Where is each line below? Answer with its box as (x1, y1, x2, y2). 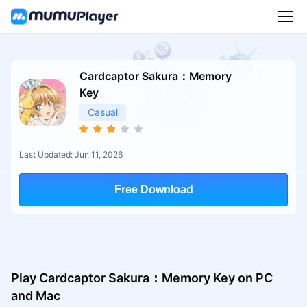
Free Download (114, 183, 193, 195)
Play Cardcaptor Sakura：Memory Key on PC (10, 270, 273, 285)
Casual (87, 106, 118, 118)
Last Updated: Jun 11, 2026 (19, 149, 123, 160)
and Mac (10, 288, 60, 303)
